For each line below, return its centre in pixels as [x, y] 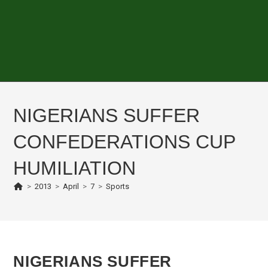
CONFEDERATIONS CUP [124, 142]
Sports [117, 186]
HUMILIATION [75, 168]
